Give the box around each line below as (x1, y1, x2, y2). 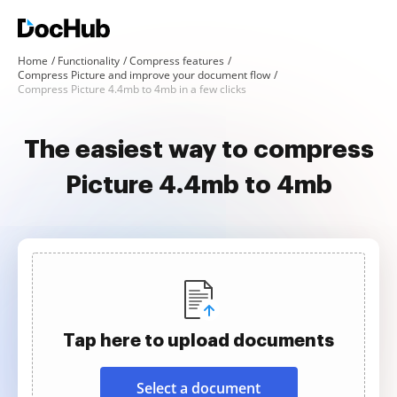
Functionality (58, 53, 120, 68)
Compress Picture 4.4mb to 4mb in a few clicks (18, 82, 246, 97)
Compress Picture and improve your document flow (18, 67, 270, 82)
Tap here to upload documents (63, 331, 334, 349)
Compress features (129, 53, 224, 68)
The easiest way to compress (23, 137, 374, 162)
